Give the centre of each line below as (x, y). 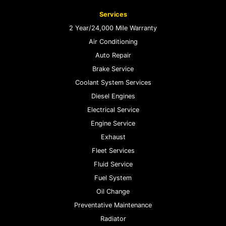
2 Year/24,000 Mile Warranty (113, 28)
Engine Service (113, 123)
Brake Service (113, 69)
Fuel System (113, 178)
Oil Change (113, 191)
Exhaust (113, 137)
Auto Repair (113, 55)
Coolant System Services (113, 82)
